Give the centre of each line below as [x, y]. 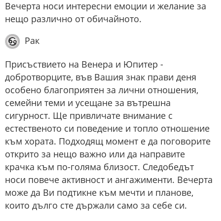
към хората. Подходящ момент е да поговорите [108, 141]
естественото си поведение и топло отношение [107, 128]
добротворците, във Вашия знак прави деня [101, 77]
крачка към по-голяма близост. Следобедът [99, 166]
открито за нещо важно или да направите [95, 154]
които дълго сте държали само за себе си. [96, 205]
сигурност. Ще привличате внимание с [89, 115]
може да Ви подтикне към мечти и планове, [99, 192]
